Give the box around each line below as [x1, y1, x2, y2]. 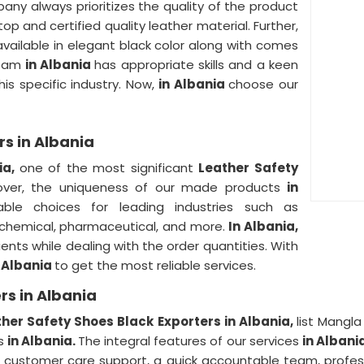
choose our [228, 76, 299, 93]
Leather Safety [198, 159, 299, 176]
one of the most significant [19, 159, 199, 176]
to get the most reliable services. [54, 257, 256, 274]
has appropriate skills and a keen [94, 56, 298, 73]
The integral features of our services [77, 332, 302, 349]
